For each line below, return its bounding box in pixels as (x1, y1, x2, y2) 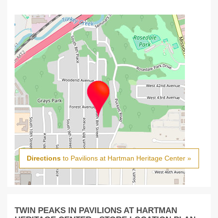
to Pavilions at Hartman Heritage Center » (61, 154, 191, 163)
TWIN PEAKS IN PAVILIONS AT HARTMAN (15, 205, 177, 215)
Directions (27, 154, 61, 163)
